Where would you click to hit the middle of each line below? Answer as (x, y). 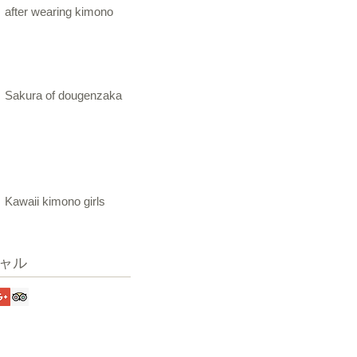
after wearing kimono (59, 11)
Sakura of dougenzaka (63, 95)
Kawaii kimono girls (55, 201)
